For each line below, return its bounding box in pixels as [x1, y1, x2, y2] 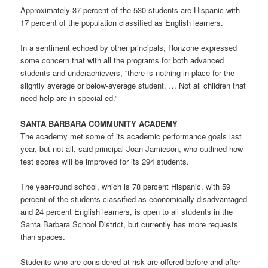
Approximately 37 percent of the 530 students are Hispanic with [20, 4, 240, 16]
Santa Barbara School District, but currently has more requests [20, 218, 239, 230]
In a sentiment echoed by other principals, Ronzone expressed [20, 42, 237, 54]
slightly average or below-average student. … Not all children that [20, 80, 246, 92]
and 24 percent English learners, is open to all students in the [20, 205, 233, 217]
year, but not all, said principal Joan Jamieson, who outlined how [20, 142, 243, 154]
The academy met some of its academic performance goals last [20, 130, 242, 142]
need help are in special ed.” [20, 92, 118, 104]
